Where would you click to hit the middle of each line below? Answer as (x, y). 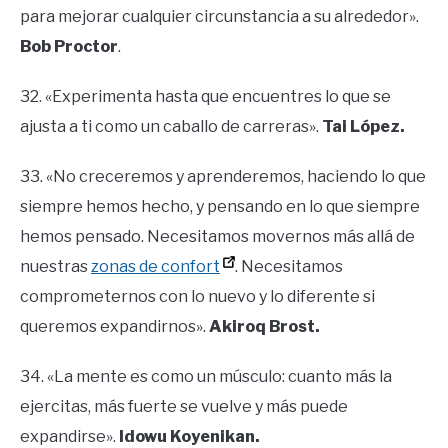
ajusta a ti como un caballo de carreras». (171, 126)
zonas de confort (155, 266)
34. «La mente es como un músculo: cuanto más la (206, 376)
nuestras (55, 266)
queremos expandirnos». (114, 326)
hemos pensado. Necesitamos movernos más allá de (217, 236)
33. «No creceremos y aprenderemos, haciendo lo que (223, 176)
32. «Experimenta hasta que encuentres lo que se (205, 96)
